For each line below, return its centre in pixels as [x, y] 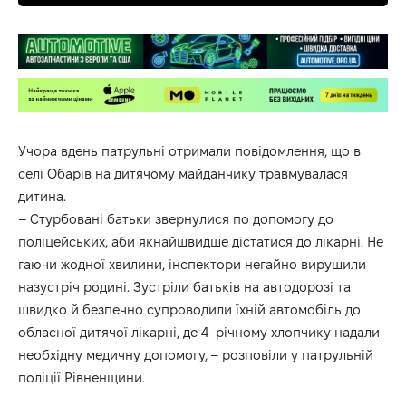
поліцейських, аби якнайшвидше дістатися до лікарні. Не [201, 241]
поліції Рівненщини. [82, 377]
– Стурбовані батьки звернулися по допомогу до [176, 218]
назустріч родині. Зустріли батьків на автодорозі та [184, 286]
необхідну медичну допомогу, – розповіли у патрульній [196, 354]
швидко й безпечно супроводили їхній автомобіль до [189, 309]
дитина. [42, 196]
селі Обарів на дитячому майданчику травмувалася [183, 173]
